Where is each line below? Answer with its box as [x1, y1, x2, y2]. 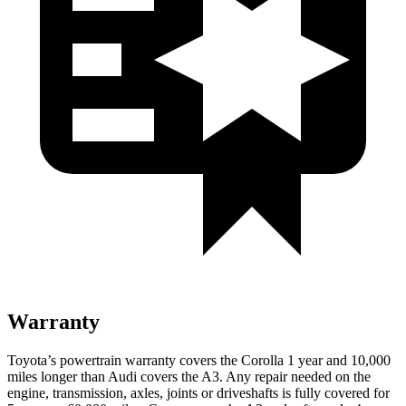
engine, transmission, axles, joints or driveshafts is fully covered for [7, 384, 390, 401]
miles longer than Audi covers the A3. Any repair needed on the [7, 368, 371, 384]
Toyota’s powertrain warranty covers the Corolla [7, 352, 284, 368]
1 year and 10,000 [284, 352, 391, 368]
